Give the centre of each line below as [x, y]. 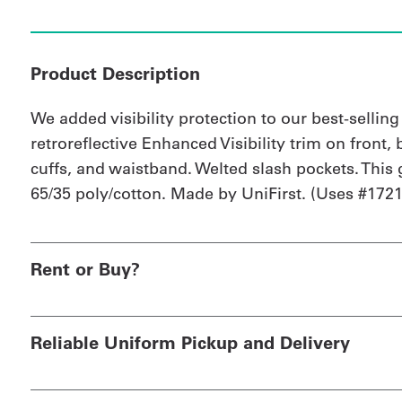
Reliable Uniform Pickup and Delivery [190, 343]
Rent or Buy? [85, 269]
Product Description [115, 74]
